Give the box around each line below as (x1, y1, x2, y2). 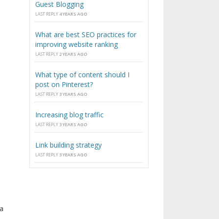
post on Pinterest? (35, 80, 93, 89)
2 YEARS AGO (59, 51, 88, 58)
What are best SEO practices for (35, 30, 137, 40)
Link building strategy (35, 140, 102, 150)
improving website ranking (35, 40, 118, 49)
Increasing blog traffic (35, 110, 104, 120)
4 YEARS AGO (59, 11, 88, 18)
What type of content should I (35, 70, 130, 80)
